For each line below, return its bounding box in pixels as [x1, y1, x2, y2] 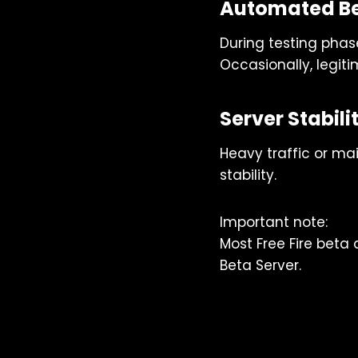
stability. [220, 165, 276, 185]
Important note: [220, 213, 328, 232]
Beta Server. [220, 256, 301, 275]
